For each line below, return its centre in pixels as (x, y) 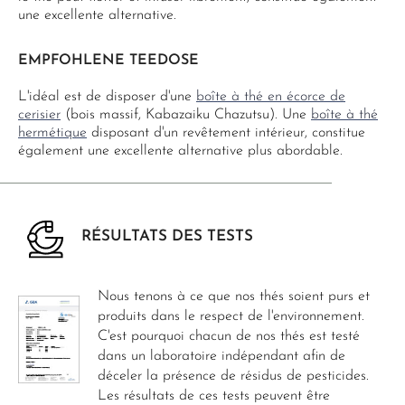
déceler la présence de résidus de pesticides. (233, 377)
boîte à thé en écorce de (271, 97)
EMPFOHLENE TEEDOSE (108, 61)
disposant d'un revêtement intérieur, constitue (226, 133)
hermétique (52, 133)
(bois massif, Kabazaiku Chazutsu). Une (186, 115)
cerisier (39, 115)
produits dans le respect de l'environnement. (231, 317)
